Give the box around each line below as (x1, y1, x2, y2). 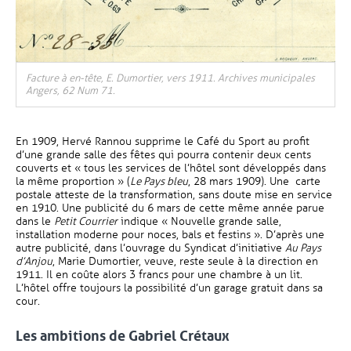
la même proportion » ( (16, 175, 130, 188)
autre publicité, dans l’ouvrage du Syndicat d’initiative (16, 241, 285, 255)
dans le (16, 215, 54, 228)
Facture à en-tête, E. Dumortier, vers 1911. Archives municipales (26, 72, 315, 85)
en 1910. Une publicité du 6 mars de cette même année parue (16, 201, 324, 215)
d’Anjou (16, 255, 52, 268)
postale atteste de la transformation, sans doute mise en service (16, 188, 332, 201)
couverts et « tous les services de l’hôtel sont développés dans (16, 161, 326, 175)
